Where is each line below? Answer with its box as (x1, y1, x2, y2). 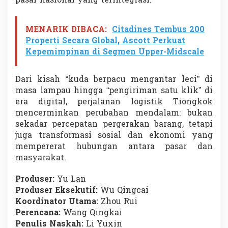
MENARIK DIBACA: (25, 23, 107, 36)
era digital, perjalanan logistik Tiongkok (15, 96, 213, 108)
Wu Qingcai (98, 184, 149, 197)
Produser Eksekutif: (15, 184, 98, 197)
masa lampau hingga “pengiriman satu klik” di (15, 84, 213, 97)
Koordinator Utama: (15, 195, 98, 208)
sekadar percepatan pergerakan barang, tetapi (15, 118, 213, 131)
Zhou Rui (98, 195, 137, 208)
